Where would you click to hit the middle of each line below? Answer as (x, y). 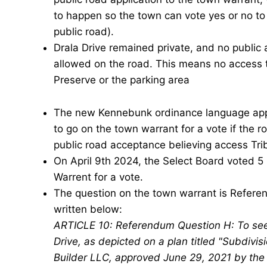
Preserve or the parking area (121, 80)
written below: (88, 209)
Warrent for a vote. (98, 177)
